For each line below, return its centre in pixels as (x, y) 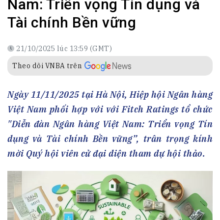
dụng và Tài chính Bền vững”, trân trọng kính (110, 139)
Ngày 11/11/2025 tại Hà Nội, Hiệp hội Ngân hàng (110, 95)
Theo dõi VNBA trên (47, 66)
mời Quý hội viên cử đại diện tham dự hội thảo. (106, 153)
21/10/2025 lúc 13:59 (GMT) (64, 49)
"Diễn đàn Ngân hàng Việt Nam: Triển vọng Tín (110, 124)
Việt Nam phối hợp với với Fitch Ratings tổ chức (110, 109)
